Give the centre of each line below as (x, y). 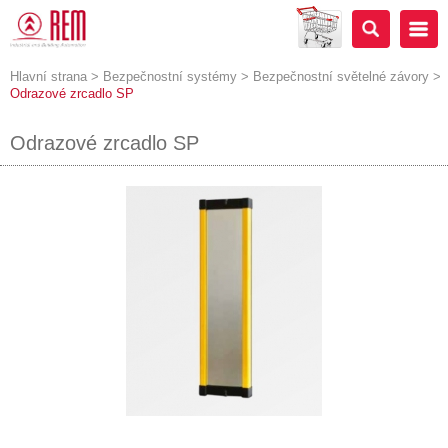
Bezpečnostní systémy (170, 76)
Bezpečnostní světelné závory (341, 76)
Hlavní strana (48, 76)
